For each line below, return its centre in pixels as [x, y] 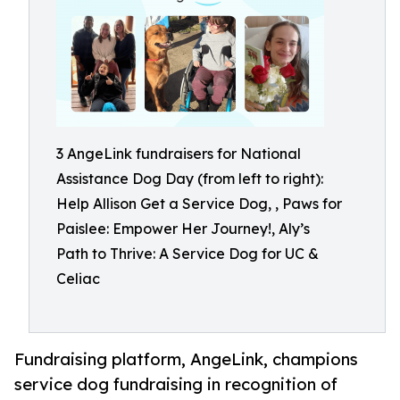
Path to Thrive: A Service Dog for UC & [187, 254]
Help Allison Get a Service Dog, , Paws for [199, 204]
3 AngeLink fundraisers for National [179, 154]
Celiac [78, 279]
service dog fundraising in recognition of [176, 384]
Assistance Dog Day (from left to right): [190, 179]
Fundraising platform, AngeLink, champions [186, 359]
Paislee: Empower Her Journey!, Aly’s [183, 229]
